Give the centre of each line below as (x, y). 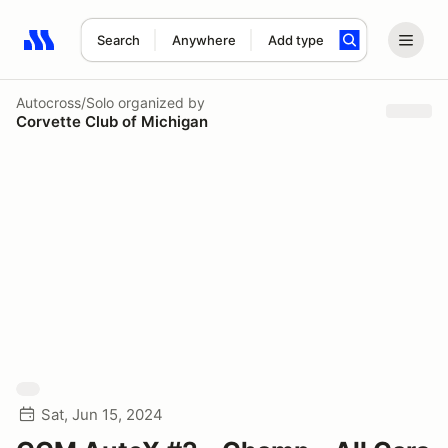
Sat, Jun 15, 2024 (102, 414)
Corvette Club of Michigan (112, 121)
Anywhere (203, 40)
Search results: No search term (139, 51)
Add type (295, 40)
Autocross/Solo (65, 102)
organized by (159, 102)
